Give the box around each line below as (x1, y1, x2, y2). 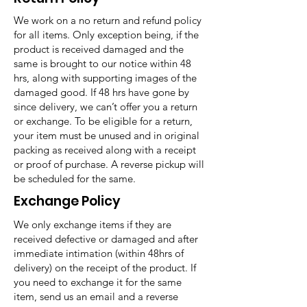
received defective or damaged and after (14, 232, 198, 245)
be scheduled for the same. (14, 172, 136, 185)
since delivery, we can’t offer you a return (14, 100, 197, 113)
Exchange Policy (14, 192, 121, 210)
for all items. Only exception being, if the (14, 28, 199, 41)
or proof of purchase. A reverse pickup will (14, 158, 204, 171)
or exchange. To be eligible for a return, (14, 114, 193, 127)
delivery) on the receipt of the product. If (14, 261, 196, 274)
